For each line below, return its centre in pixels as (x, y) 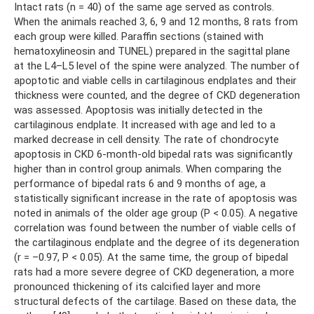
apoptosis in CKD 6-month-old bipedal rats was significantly (153, 154)
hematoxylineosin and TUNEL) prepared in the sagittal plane (152, 51)
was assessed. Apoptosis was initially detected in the (138, 110)
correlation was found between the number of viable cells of (155, 227)
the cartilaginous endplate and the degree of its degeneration (157, 242)
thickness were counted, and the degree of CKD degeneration (157, 95)
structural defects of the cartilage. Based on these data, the (155, 301)
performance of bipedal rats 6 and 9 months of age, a (140, 183)
